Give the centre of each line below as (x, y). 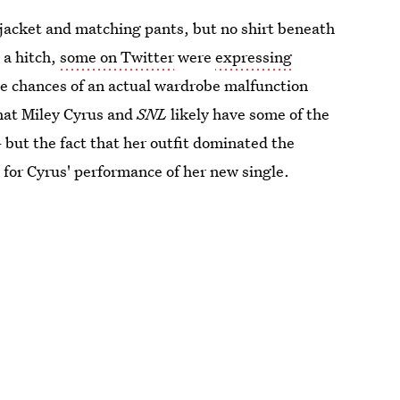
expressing (254, 57)
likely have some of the (249, 114)
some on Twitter (117, 57)
